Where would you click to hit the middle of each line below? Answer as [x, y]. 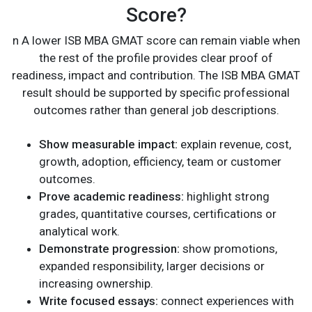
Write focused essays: [99, 301]
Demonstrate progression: [109, 249]
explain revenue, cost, [234, 145]
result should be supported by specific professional [156, 93]
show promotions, [228, 249]
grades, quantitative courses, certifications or [158, 214]
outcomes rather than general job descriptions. [156, 110]
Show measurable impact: [108, 145]
